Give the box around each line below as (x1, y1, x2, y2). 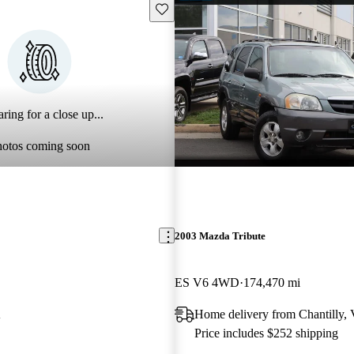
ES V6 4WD (174, 275, 239, 289)
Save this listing (154, 2, 228, 14)
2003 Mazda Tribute (174, 229, 265, 242)
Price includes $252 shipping (194, 326, 338, 340)
